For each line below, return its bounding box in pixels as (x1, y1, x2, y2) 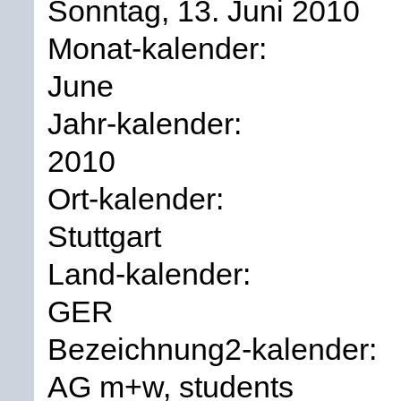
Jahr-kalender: (47, 106, 250, 141)
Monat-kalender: (47, 30, 275, 65)
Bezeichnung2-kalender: (47, 331, 385, 366)
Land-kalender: (47, 256, 259, 291)
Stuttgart (47, 218, 161, 253)
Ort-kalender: (47, 181, 232, 216)
